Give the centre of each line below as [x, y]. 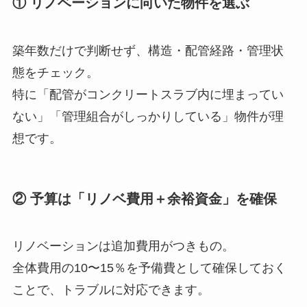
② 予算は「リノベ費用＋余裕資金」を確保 [144, 198]
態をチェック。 [55, 72]
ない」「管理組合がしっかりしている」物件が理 [148, 116]
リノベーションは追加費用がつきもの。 [123, 246]
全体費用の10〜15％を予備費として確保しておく [149, 268]
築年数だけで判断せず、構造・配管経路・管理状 [148, 50]
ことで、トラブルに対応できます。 [111, 290]
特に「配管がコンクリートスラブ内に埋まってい [148, 94]
